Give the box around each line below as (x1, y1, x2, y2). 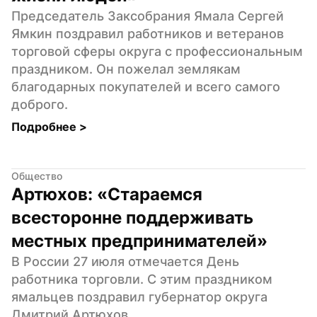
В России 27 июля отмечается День (11, 253, 239, 269)
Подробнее (11, 119, 79, 134)
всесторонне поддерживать (11, 207, 253, 228)
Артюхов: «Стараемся (11, 183, 202, 204)
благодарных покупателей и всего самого (11, 79, 280, 94)
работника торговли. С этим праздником (11, 271, 272, 287)
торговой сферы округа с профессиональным (11, 43, 303, 59)
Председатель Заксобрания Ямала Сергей (11, 8, 284, 23)
